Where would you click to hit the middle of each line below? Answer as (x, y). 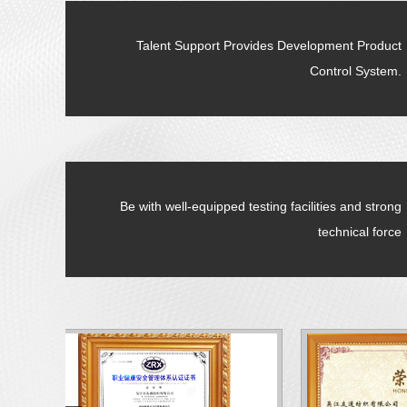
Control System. (356, 71)
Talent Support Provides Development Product (269, 45)
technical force (360, 232)
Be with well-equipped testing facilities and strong (261, 206)
